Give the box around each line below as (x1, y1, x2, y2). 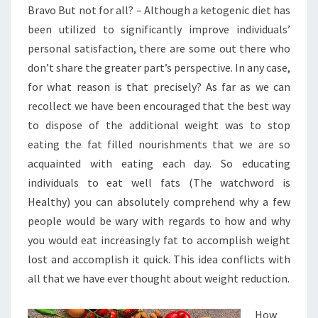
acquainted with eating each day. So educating (28, 156, 290, 170)
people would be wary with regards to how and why (28, 214, 290, 228)
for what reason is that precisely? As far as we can (28, 79, 290, 94)
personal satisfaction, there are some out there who (28, 41, 290, 55)
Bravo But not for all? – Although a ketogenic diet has (28, 3, 290, 17)
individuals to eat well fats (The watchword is (28, 175, 290, 190)
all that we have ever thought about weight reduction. (28, 271, 290, 285)
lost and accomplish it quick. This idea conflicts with (28, 252, 290, 266)
